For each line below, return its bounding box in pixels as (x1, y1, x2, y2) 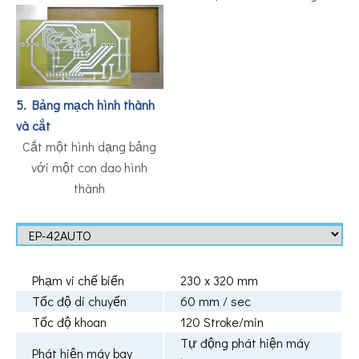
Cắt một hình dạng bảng (22, 138, 157, 155)
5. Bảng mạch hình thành (16, 96, 155, 114)
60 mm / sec (180, 292, 251, 310)
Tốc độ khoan (32, 313, 107, 331)
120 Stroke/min (180, 313, 264, 331)
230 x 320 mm (180, 272, 258, 289)
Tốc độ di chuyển (32, 292, 127, 310)
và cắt (16, 117, 50, 135)
